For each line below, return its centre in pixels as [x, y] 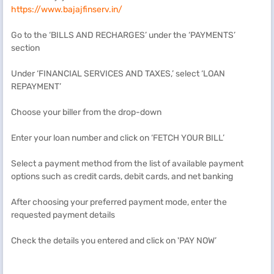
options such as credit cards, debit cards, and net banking [124, 176]
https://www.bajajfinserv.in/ [67, 9]
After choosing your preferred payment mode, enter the [119, 202]
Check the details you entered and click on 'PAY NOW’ [116, 241]
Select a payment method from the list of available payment [127, 164]
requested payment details [65, 215]
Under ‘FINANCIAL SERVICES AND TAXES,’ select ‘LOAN [118, 74]
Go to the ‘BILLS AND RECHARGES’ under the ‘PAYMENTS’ [123, 35]
